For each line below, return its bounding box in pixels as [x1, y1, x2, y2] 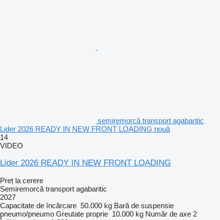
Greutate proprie [56, 209, 108, 218]
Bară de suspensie [114, 201, 174, 210]
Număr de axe [145, 209, 191, 218]
